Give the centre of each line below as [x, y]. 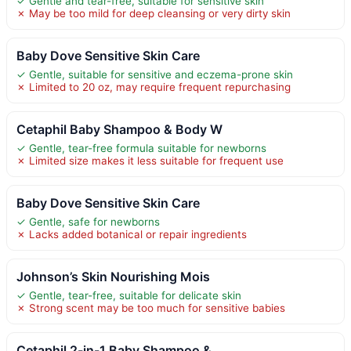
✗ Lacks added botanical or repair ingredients [132, 234]
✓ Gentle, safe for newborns [88, 221]
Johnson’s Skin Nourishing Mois [113, 276]
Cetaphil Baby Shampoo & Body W [119, 129]
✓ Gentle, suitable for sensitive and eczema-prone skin [155, 74]
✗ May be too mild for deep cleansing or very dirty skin [154, 13]
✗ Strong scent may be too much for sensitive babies [151, 308]
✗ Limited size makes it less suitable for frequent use [150, 160]
